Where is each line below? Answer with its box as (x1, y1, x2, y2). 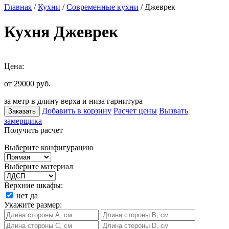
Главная (4, 3, 32, 11)
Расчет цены (113, 106, 157, 115)
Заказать (8, 107, 36, 115)
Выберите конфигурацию (4, 143, 94, 152)
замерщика (4, 116, 42, 125)
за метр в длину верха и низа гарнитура (4, 96, 143, 105)
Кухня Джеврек (4, 22, 118, 41)
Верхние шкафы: (4, 180, 63, 190)
